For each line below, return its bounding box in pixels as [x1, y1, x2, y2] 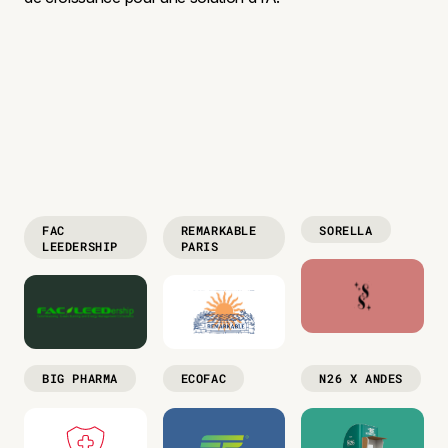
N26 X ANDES [319, 370, 403, 387]
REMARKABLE [180, 221, 257, 238]
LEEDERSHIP [42, 237, 118, 254]
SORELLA [319, 221, 373, 238]
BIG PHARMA [42, 370, 118, 387]
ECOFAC [180, 370, 227, 387]
